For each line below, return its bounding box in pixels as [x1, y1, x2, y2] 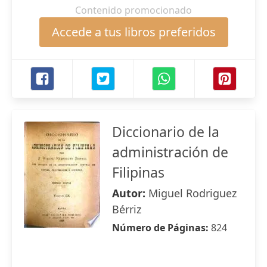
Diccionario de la [112, 122, 219, 141]
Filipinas [112, 163, 164, 182]
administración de [112, 142, 228, 162]
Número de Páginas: [112, 221, 211, 234]
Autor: [112, 186, 148, 200]
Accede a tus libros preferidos [51, 24, 216, 40]
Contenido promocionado [75, 4, 192, 17]
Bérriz [112, 202, 141, 216]
